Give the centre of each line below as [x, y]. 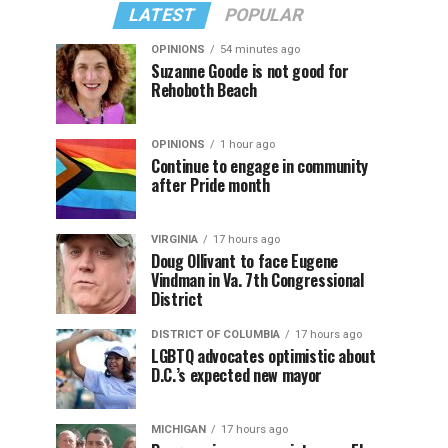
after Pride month [210, 185]
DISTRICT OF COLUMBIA [215, 334]
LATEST [162, 15]
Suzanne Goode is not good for [250, 71]
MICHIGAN [178, 429]
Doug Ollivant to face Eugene [245, 261]
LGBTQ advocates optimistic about [263, 356]
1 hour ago [247, 144]
